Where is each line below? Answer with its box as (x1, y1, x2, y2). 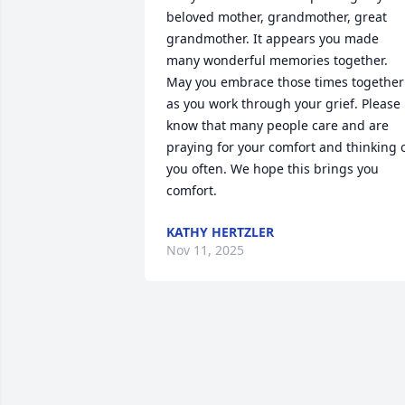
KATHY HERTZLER (166, 223, 274, 241)
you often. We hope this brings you (166, 160, 379, 178)
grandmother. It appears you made (166, 30, 379, 48)
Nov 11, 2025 (166, 241, 244, 259)
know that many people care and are (166, 117, 389, 135)
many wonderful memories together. (166, 52, 388, 70)
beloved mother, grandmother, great (166, 8, 387, 26)
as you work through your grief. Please (166, 95, 400, 113)
